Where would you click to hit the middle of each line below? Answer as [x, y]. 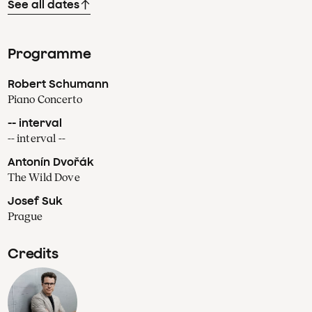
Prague [25, 216]
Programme [49, 53]
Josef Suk [34, 200]
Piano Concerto [45, 99]
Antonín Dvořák [50, 161]
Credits [33, 253]
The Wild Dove [44, 177]
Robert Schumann [58, 83]
